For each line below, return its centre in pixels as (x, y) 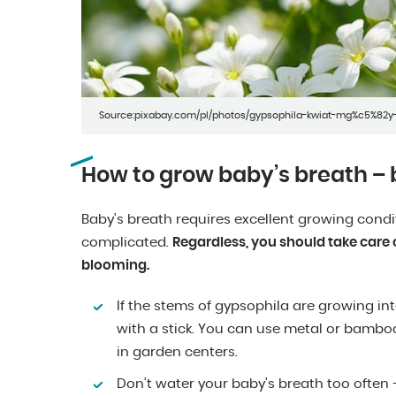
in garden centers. (177, 353)
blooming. (115, 266)
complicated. (127, 243)
